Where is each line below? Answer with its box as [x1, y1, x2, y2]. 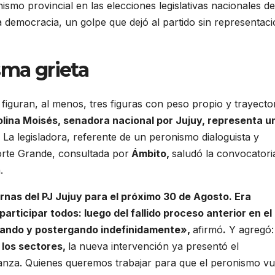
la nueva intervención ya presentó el [68, 240, 239, 253]
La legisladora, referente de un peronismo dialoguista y [3, 131, 259, 144]
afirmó [193, 223, 223, 236]
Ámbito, [129, 147, 172, 160]
